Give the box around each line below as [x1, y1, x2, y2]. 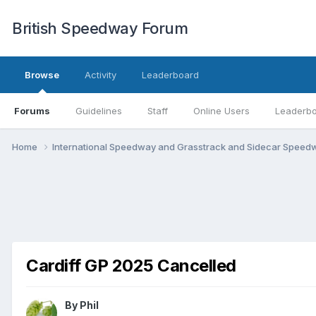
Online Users [193, 105, 250, 116]
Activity [85, 69, 116, 80]
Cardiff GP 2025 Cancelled [26, 255, 236, 276]
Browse [25, 69, 59, 80]
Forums [14, 105, 50, 116]
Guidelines [75, 105, 122, 116]
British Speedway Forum [12, 19, 188, 37]
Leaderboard [142, 69, 199, 80]
